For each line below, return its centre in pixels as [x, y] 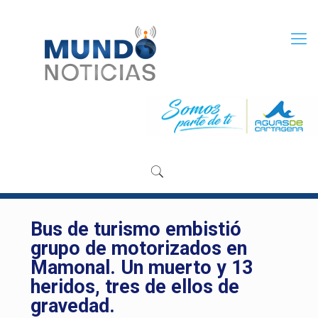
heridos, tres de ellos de [135, 287]
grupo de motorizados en [139, 249]
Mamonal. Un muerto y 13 [142, 268]
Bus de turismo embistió [136, 230]
